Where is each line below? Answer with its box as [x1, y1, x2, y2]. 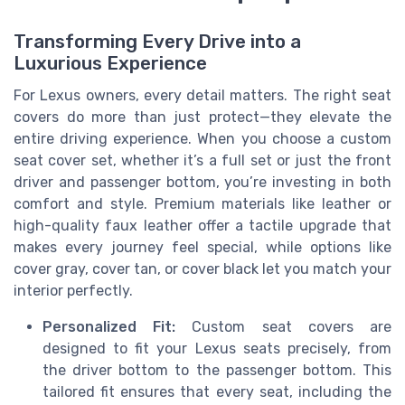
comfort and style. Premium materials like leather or [14, 195, 391, 213]
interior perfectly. [14, 282, 133, 300]
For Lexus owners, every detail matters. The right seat [14, 87, 391, 105]
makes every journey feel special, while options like [14, 239, 391, 257]
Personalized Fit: [42, 318, 176, 336]
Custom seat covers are [175, 318, 392, 336]
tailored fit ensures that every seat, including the [42, 383, 391, 401]
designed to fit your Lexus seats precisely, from [42, 340, 391, 358]
